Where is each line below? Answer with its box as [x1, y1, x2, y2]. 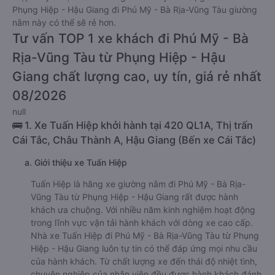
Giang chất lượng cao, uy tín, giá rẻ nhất [12, 69, 261, 84]
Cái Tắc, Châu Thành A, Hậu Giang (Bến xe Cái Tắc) [12, 134, 256, 146]
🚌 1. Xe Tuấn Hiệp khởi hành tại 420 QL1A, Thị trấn [12, 119, 253, 131]
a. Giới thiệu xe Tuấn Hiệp [25, 157, 127, 168]
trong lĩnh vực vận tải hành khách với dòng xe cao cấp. [31, 217, 253, 228]
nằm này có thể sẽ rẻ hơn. [12, 17, 116, 28]
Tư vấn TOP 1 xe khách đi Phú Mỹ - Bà [12, 31, 249, 46]
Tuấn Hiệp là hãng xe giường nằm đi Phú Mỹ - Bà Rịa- [31, 179, 246, 189]
